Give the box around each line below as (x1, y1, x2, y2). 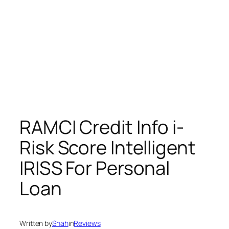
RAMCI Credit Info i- (19, 114, 184, 140)
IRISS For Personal (19, 155, 170, 181)
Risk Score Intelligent (19, 134, 196, 161)
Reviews (74, 218, 101, 228)
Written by (19, 218, 52, 228)
